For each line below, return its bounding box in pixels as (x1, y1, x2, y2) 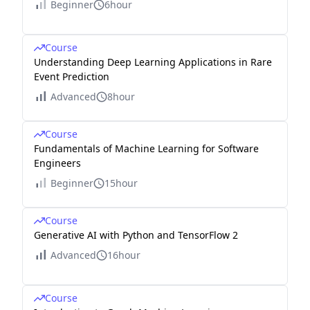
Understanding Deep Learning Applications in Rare (34, 55, 272, 69)
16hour (107, 248, 140, 262)
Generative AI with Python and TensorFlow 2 (34, 228, 238, 242)
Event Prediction (34, 70, 109, 84)
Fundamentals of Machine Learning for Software (34, 142, 259, 156)
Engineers (34, 156, 81, 170)
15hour (104, 176, 138, 190)
